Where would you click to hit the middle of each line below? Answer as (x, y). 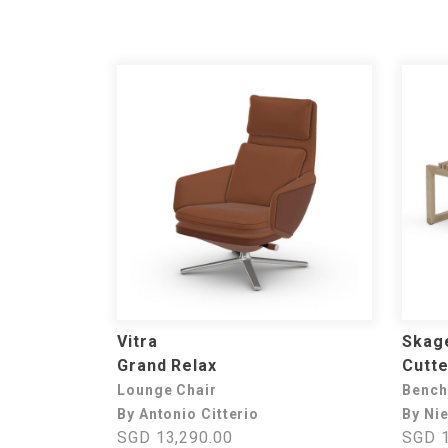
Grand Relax (167, 365)
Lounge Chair (167, 390)
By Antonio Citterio (188, 414)
